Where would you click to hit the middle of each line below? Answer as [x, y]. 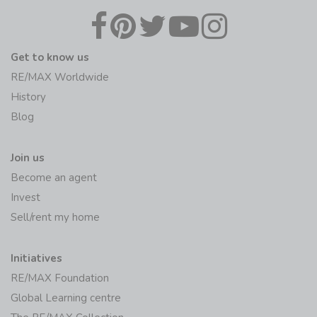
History [28, 97]
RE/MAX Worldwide [60, 77]
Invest [25, 198]
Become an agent [54, 178]
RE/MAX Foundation [60, 278]
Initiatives [36, 259]
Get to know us [50, 58]
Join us [28, 158]
